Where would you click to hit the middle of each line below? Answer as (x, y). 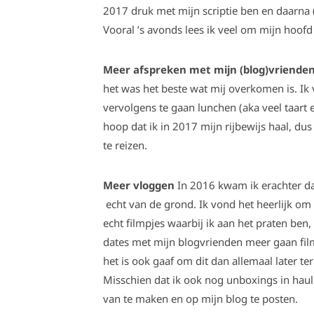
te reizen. (125, 145)
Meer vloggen (139, 185)
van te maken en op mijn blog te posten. (200, 299)
